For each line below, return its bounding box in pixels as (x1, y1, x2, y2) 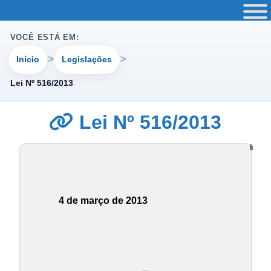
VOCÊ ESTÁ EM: (10, 33, 79, 42)
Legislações (61, 54, 112, 64)
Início (16, 54, 40, 64)
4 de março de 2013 (59, 195, 148, 206)
